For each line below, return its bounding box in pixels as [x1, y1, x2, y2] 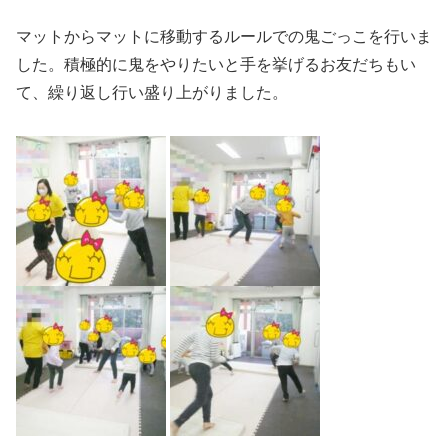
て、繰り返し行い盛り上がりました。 [16, 83, 288, 101]
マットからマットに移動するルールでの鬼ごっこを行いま [16, 27, 432, 45]
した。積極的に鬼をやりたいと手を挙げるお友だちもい [16, 55, 416, 73]
